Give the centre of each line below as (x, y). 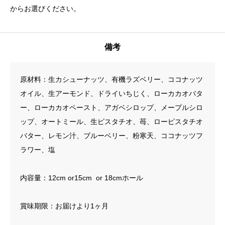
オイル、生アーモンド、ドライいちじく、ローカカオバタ (111, 94)
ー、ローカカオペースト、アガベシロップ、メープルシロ (111, 108)
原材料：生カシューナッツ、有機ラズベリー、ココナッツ (111, 80)
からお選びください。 (45, 9)
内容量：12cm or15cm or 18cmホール (82, 178)
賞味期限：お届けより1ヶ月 (64, 206)
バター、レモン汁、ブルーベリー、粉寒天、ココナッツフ (111, 136)
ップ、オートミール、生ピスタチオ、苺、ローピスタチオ (111, 122)
